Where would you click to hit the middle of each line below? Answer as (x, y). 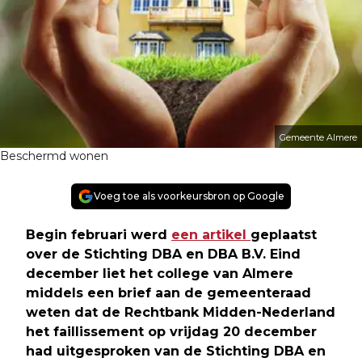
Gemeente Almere (318, 138)
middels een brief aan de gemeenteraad (168, 293)
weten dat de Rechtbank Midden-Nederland (181, 313)
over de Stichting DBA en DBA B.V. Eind (163, 255)
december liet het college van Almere (160, 274)
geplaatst (284, 235)
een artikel (211, 235)
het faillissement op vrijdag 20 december (171, 332)
